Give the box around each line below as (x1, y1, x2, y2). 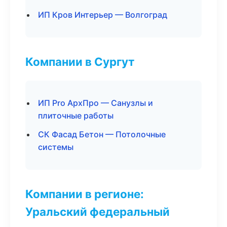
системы (38, 142, 73, 152)
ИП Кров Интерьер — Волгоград (38, 10, 167, 20)
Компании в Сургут (25, 55, 134, 68)
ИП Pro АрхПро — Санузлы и (38, 98, 153, 108)
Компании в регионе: (25, 187, 144, 201)
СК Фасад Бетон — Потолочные (38, 129, 166, 139)
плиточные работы (38, 110, 113, 121)
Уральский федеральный (25, 205, 170, 218)
